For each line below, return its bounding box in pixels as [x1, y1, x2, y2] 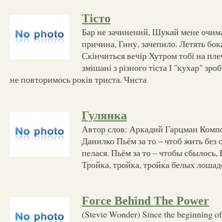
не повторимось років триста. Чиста [10, 73, 147, 85]
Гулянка [82, 109, 127, 122]
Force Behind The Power [82, 194, 209, 207]
